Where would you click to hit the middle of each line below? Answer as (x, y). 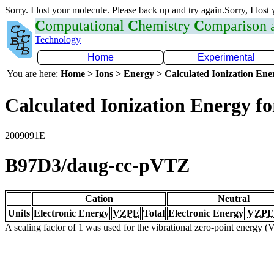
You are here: (34, 74)
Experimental (226, 57)
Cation (99, 198)
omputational (87, 26)
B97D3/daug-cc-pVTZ (97, 165)
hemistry (166, 26)
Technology (58, 39)
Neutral (234, 198)
